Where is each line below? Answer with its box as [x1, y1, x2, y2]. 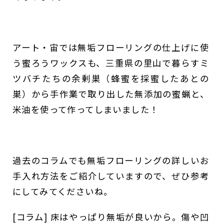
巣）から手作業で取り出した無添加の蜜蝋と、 [12, 87, 209, 100]
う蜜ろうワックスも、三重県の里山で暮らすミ [12, 56, 209, 69]
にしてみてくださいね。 [12, 185, 113, 198]
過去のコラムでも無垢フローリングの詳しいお [12, 154, 209, 167]
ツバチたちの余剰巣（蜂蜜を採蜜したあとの [12, 72, 209, 85]
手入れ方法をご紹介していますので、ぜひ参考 [12, 169, 209, 182]
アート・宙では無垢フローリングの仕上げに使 [12, 41, 209, 54]
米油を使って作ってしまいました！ [12, 103, 159, 116]
